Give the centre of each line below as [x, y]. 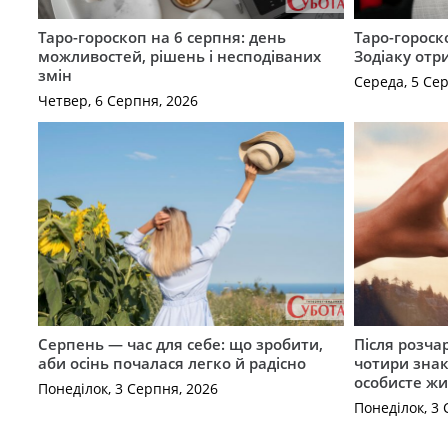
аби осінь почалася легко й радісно [171, 363]
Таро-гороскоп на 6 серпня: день [161, 37]
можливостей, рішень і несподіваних [179, 56]
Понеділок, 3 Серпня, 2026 [127, 388]
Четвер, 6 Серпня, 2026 [117, 100]
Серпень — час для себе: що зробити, [180, 344]
